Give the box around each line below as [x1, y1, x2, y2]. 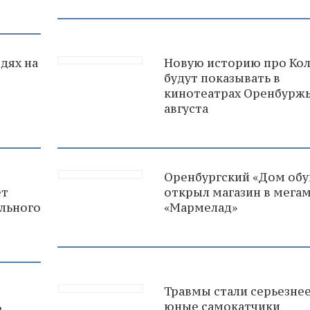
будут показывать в [164, 70, 280, 86]
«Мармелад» [164, 199, 237, 215]
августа [164, 100, 208, 116]
